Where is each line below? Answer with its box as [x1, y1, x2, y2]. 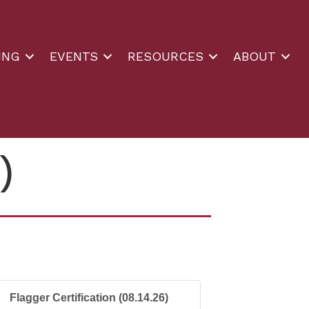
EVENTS [50, 48, 98, 63]
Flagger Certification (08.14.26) [10, 292, 169, 303]
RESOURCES [128, 48, 203, 63]
